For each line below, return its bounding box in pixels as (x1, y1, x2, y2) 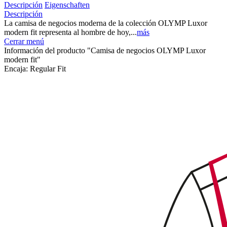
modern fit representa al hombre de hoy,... (4, 27, 137, 36)
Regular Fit (30, 64, 66, 73)
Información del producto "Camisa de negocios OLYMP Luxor (4, 46, 206, 55)
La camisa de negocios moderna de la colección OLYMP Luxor (4, 18, 207, 27)
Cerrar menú (4, 36, 44, 46)
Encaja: (4, 64, 30, 73)
